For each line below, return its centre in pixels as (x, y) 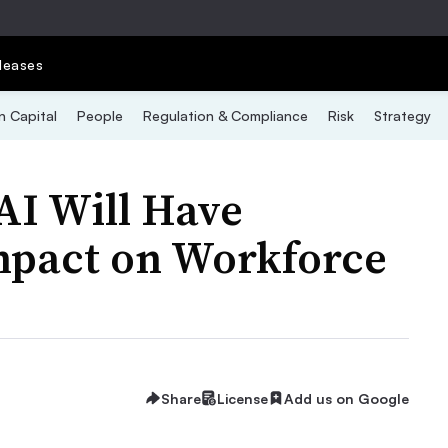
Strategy (402, 115)
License (242, 398)
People (99, 115)
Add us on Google (346, 398)
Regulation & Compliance (225, 115)
